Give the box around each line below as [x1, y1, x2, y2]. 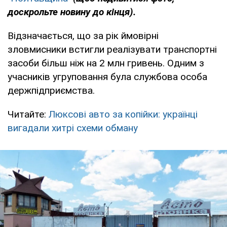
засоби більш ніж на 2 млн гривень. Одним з [8, 57, 204, 69]
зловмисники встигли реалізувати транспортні [8, 43, 217, 55]
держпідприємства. [8, 84, 95, 96]
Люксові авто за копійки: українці [49, 108, 198, 120]
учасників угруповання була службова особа [8, 70, 207, 83]
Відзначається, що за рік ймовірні [8, 29, 159, 42]
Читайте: [8, 108, 49, 120]
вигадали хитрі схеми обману [8, 122, 138, 134]
